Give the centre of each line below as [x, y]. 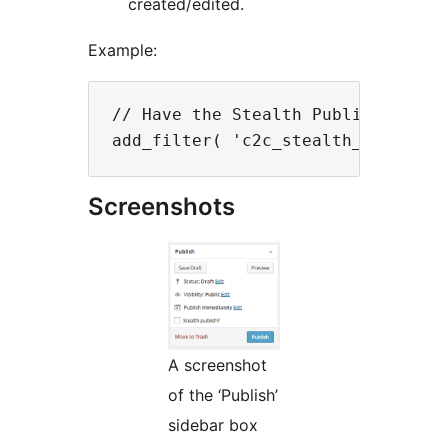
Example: [122, 50]
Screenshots [161, 207]
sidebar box [213, 425]
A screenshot [217, 365]
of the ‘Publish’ [223, 395]
